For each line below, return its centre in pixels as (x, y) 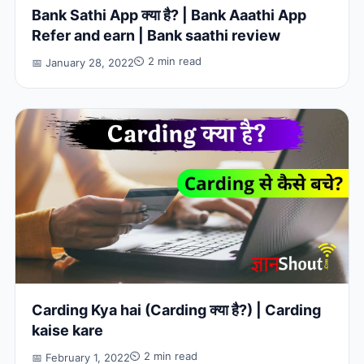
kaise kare (67, 331)
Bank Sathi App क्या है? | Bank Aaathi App (169, 15)
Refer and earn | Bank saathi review (156, 36)
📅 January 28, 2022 (82, 63)
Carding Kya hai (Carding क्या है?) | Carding (176, 310)
